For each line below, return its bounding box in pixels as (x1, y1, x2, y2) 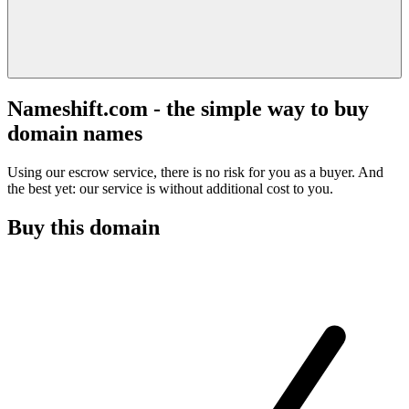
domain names (7, 121, 142, 145)
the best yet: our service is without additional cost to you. (7, 180, 333, 196)
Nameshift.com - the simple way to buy (7, 96, 369, 121)
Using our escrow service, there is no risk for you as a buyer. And (7, 163, 383, 180)
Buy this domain (7, 215, 160, 239)
